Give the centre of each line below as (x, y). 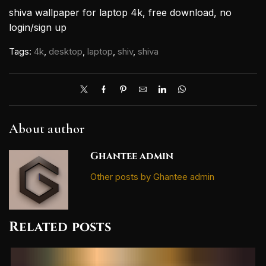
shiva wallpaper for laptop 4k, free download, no (120, 12)
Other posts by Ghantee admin (153, 177)
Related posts (60, 227)
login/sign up (38, 27)
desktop (66, 52)
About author (47, 129)
